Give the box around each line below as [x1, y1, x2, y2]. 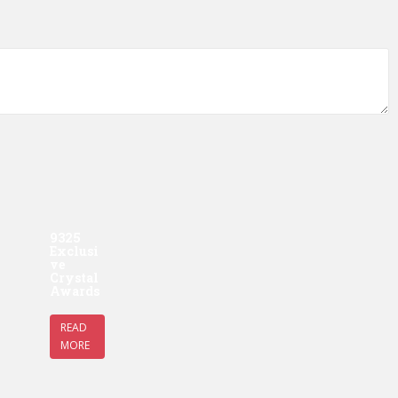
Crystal [50, 268, 99, 286]
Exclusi [50, 242, 99, 259]
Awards [50, 282, 99, 299]
